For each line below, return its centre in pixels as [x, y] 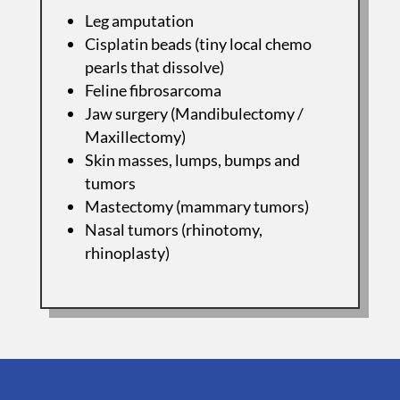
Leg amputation [139, 20]
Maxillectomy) [135, 136]
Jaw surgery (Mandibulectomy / [194, 113]
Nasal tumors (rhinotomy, [173, 229]
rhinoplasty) [127, 252]
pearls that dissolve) [154, 67]
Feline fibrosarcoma [153, 90]
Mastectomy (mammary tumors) [196, 206]
